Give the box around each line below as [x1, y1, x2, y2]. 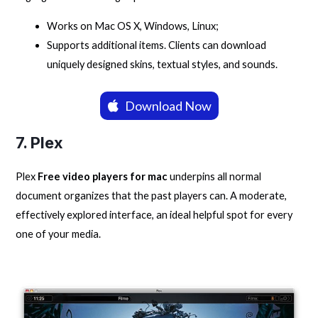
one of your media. [16, 227, 102, 240]
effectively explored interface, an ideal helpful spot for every [16, 208, 293, 221]
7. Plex [16, 133, 64, 152]
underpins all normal [168, 170, 262, 182]
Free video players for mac [38, 170, 168, 182]
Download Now [124, 97, 212, 114]
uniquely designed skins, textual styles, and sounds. [47, 57, 278, 70]
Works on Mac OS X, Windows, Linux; [47, 19, 219, 32]
